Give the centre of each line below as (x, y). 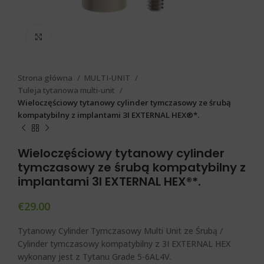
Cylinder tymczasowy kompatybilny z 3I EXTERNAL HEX (124, 244)
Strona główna (46, 78)
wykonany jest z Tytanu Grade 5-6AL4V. (95, 257)
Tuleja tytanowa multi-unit (67, 90)
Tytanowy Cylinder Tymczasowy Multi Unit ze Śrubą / (120, 231)
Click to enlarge (77, 36)
